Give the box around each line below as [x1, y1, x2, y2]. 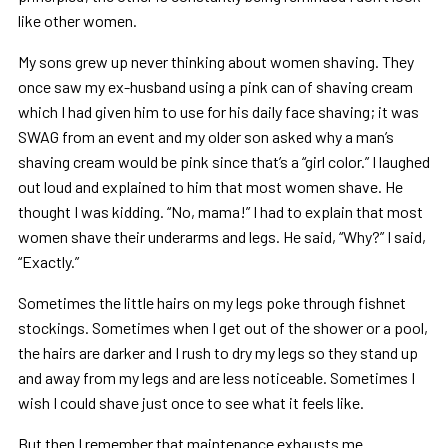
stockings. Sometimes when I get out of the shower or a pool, [17, 318, 428, 338]
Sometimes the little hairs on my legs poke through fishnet [17, 293, 406, 313]
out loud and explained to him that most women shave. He [17, 177, 403, 197]
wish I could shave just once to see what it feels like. [17, 393, 364, 413]
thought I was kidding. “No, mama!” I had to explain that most [17, 202, 423, 222]
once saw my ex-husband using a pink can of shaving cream [17, 77, 413, 97]
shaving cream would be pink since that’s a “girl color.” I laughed [17, 152, 430, 172]
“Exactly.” [17, 252, 79, 272]
